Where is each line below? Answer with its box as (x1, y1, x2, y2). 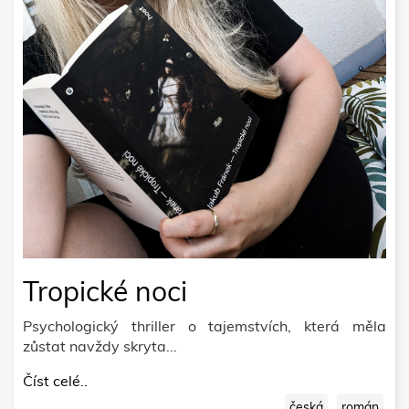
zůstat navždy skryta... (23, 336, 177, 355)
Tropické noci (23, 273, 187, 309)
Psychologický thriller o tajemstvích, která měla (23, 316, 386, 335)
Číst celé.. (23, 371, 88, 390)
